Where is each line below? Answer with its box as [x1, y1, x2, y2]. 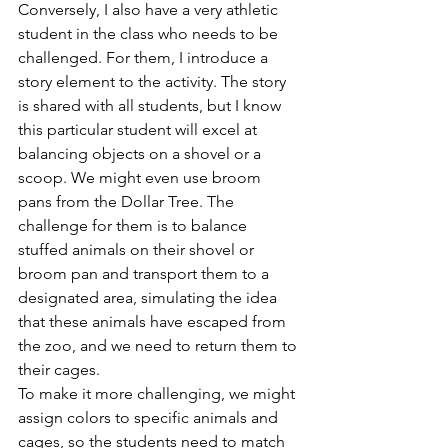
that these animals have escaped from [18, 312, 290, 332]
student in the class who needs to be [18, 24, 282, 44]
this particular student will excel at [18, 120, 261, 140]
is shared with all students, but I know [18, 96, 285, 116]
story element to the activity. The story [18, 72, 290, 92]
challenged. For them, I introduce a [18, 48, 272, 68]
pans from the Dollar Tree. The [18, 192, 238, 212]
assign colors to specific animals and [18, 408, 282, 428]
